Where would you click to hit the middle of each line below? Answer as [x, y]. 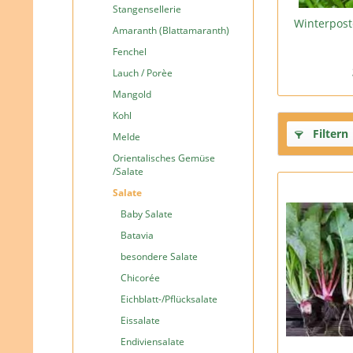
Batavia [137, 235]
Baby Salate [147, 214]
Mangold [132, 94]
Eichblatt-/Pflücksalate [169, 299]
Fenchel [130, 52]
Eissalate [140, 320]
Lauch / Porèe [143, 73]
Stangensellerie [147, 9]
